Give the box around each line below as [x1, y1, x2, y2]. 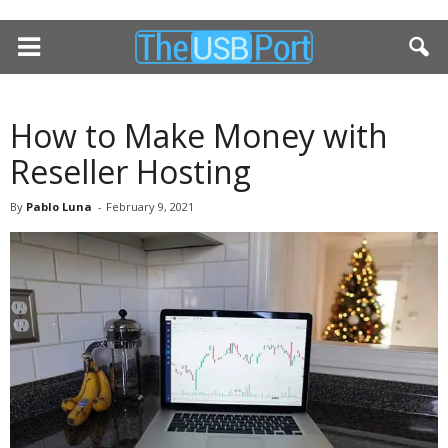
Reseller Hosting [10, 150, 251, 193]
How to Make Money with [10, 114, 388, 157]
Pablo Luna [26, 199, 92, 214]
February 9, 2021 [106, 199, 194, 214]
